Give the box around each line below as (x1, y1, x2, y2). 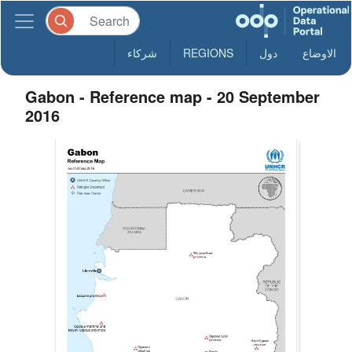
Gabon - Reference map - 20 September (25, 85, 321, 108)
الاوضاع (302, 45, 336, 60)
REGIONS (183, 45, 233, 60)
